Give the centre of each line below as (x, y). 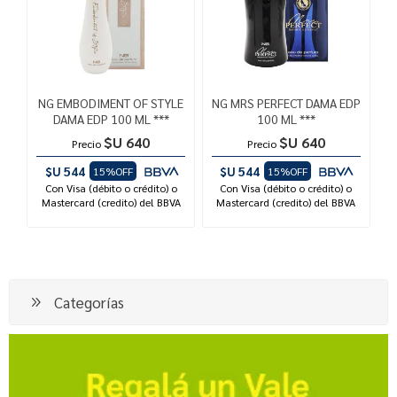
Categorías (89, 302)
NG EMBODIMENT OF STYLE (111, 103)
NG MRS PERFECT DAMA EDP (286, 103)
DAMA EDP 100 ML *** (111, 119)
